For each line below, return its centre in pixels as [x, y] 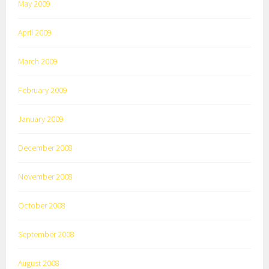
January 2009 [41, 119]
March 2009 [38, 62]
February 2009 [43, 90]
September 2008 [47, 234]
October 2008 [42, 206]
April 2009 [35, 33]
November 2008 [46, 177]
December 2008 [46, 148]
